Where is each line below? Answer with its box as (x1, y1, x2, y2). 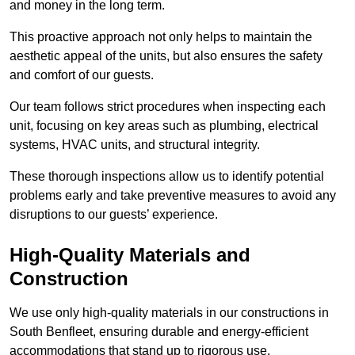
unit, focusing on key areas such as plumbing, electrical (10, 119, 319, 133)
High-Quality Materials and (10, 244, 250, 266)
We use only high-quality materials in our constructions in (10, 306, 329, 320)
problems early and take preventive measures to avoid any (10, 189, 336, 203)
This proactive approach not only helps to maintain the (10, 30, 312, 44)
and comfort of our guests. (10, 68, 154, 82)
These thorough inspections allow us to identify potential (10, 170, 324, 184)
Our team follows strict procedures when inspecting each (10, 100, 326, 114)
